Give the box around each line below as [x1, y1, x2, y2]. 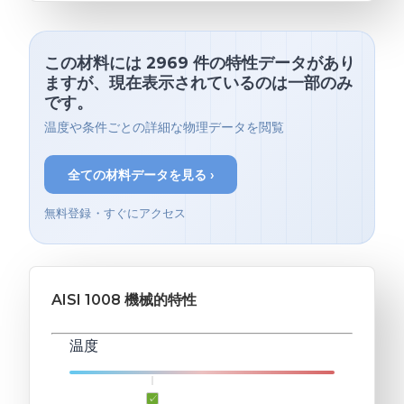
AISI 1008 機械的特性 [51, 291, 197, 309]
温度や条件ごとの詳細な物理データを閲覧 [44, 119, 284, 137]
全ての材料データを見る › [67, 166, 215, 183]
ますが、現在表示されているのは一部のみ [44, 72, 353, 92]
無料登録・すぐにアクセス [44, 207, 187, 221]
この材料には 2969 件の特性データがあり [44, 52, 355, 72]
